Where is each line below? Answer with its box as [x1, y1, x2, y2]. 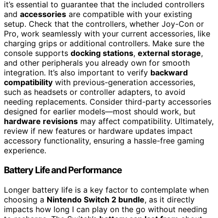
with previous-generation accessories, [53, 77, 195, 88]
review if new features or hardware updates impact [4, 126, 193, 136]
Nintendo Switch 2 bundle [47, 194, 145, 204]
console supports [4, 48, 71, 58]
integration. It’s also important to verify [4, 68, 150, 78]
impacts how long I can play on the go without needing [4, 204, 207, 214]
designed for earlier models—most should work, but [4, 107, 196, 117]
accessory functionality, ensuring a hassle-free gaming [4, 136, 204, 146]
